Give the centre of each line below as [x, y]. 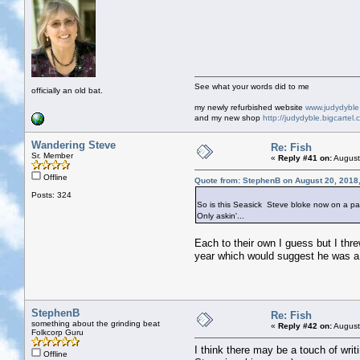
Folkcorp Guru [57, 332]
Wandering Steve [74, 145]
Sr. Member [52, 155]
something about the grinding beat [96, 323]
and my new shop [229, 117]
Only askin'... [221, 215]
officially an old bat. [67, 90]
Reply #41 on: [305, 157]
